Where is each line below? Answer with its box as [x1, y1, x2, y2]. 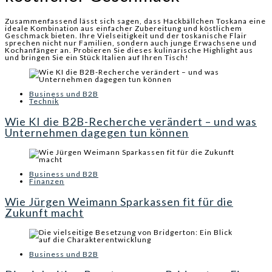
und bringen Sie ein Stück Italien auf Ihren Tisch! [5, 53, 189, 63]
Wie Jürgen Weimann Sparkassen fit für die [5, 195, 233, 209]
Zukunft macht [5, 206, 84, 220]
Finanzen [29, 177, 64, 186]
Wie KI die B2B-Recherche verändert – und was [5, 115, 257, 129]
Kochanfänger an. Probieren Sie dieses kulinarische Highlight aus [5, 46, 253, 55]
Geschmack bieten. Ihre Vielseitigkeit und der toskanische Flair [5, 31, 247, 41]
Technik [29, 97, 59, 106]
